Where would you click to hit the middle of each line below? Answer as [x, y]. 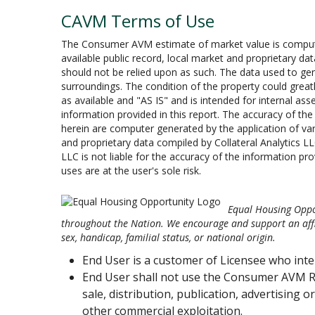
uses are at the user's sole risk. [131, 171]
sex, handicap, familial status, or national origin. [168, 237]
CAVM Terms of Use [138, 21]
